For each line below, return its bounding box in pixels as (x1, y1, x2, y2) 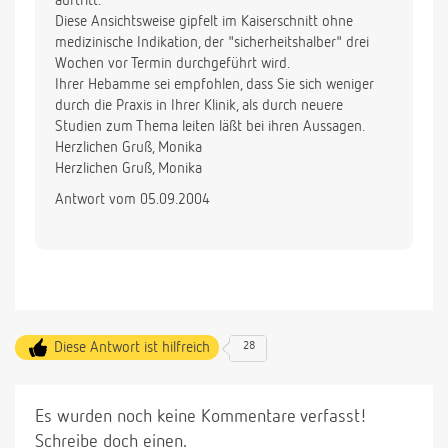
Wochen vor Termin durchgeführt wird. (55, 56, 290, 72)
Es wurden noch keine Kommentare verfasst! (35, 408, 367, 427)
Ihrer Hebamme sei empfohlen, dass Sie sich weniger (55, 77, 374, 93)
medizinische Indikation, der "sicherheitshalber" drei (55, 35, 369, 51)
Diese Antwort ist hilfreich (54, 340, 210, 356)
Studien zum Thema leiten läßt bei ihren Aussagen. (55, 119, 365, 135)
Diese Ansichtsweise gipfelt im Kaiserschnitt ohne (55, 14, 353, 30)
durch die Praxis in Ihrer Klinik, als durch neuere (55, 98, 343, 114)
